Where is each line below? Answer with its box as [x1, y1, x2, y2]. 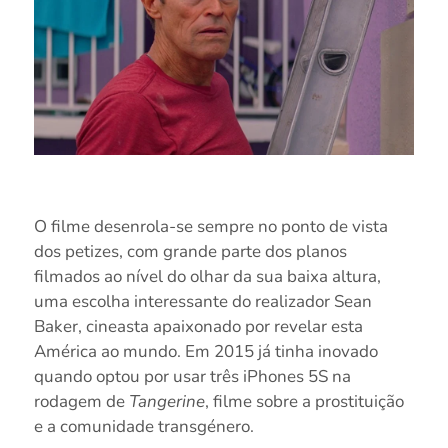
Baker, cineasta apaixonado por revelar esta [33, 314, 363, 338]
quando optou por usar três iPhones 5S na [33, 364, 351, 388]
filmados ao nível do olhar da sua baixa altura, [33, 264, 381, 288]
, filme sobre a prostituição [204, 389, 404, 413]
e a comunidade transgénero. [33, 414, 254, 438]
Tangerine [128, 389, 205, 413]
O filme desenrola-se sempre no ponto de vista [33, 214, 388, 238]
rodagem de [33, 389, 129, 413]
